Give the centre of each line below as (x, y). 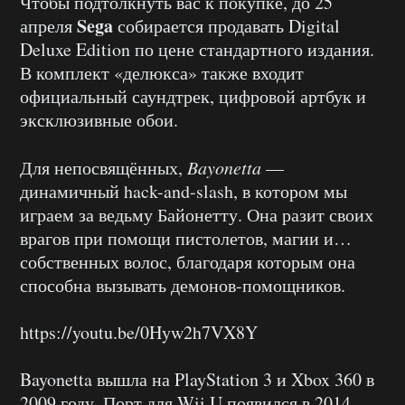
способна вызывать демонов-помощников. (183, 285)
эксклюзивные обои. (99, 119)
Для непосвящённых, (104, 167)
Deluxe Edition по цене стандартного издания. (197, 49)
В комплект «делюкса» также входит (162, 72)
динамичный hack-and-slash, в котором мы (184, 191)
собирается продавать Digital (226, 25)
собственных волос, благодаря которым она (188, 261)
